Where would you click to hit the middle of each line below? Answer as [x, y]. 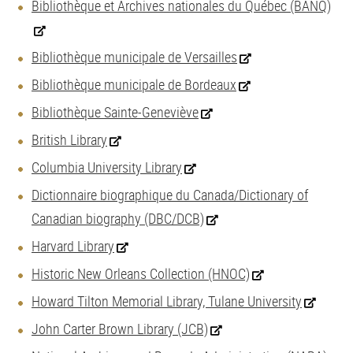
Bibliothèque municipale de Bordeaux [134, 84]
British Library [69, 139]
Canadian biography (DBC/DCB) [118, 218]
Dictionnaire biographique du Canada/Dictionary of [170, 195]
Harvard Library [73, 246]
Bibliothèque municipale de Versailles [134, 57]
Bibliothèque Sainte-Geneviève [115, 112]
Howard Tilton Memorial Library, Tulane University [167, 301]
